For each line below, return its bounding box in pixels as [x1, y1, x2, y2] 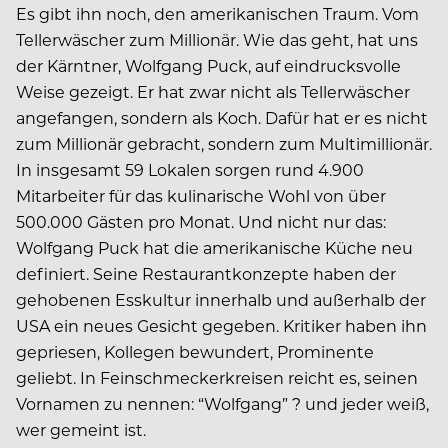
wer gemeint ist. [16, 418, 146, 440]
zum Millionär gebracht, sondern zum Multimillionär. [16, 132, 432, 154]
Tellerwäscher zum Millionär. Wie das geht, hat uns [16, 28, 418, 50]
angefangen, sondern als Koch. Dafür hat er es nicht [16, 106, 428, 128]
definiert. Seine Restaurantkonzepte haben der [16, 262, 396, 284]
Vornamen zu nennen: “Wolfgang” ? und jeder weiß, [16, 392, 429, 414]
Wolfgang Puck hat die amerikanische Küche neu [16, 236, 413, 258]
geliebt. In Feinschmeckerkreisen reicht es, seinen [16, 366, 418, 388]
